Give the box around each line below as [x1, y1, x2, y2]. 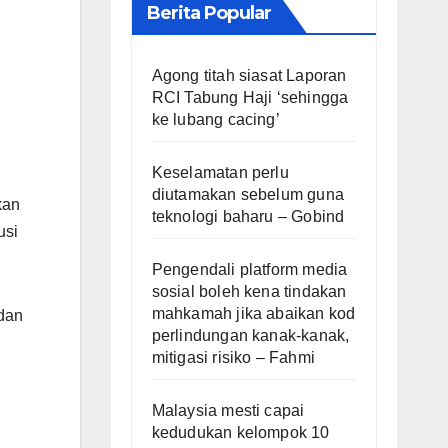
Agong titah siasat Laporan [151, 66, 347, 84]
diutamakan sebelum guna [151, 185, 345, 203]
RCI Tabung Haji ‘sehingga [151, 88, 349, 106]
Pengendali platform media [151, 260, 348, 278]
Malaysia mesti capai [151, 401, 305, 419]
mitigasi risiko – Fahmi [151, 348, 316, 366]
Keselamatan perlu [151, 163, 289, 181]
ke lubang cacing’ [151, 110, 280, 128]
